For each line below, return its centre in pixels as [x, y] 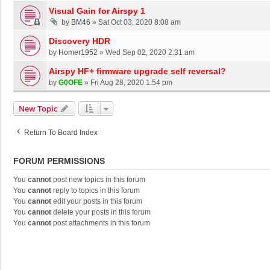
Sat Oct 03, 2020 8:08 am [140, 22]
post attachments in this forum [101, 223]
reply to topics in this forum [96, 190]
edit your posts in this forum [97, 201]
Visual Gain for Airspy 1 [97, 11]
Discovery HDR [80, 41]
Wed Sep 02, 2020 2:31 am [150, 52]
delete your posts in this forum [101, 212]
